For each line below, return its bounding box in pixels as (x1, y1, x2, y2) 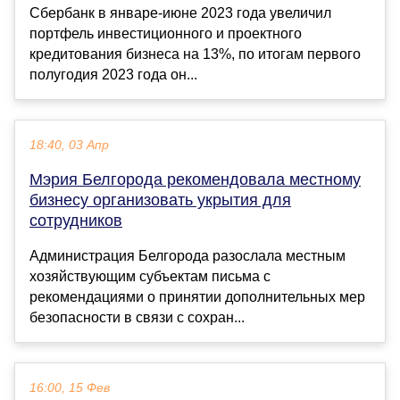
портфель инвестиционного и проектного (29, 26, 302, 42)
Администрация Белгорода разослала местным (29, 248, 346, 264)
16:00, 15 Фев (29, 381, 110, 396)
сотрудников (29, 212, 122, 230)
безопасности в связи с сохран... (29, 310, 245, 326)
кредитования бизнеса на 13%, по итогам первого (29, 46, 361, 62)
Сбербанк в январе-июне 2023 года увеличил (29, 5, 331, 21)
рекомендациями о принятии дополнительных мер (29, 289, 365, 305)
